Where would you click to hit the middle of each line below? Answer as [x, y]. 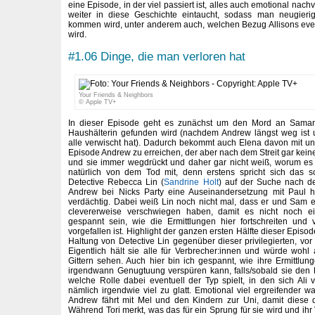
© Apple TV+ [97, 102]
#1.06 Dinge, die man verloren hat [157, 57]
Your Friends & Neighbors [116, 95]
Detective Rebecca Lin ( [116, 182]
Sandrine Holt [191, 182]
